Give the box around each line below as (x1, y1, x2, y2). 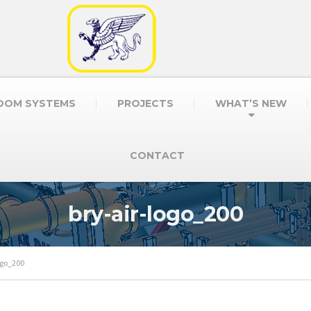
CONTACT (129, 149, 185, 162)
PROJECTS (117, 97, 174, 110)
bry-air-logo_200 (68, 201, 243, 227)
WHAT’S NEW (215, 97, 287, 110)
